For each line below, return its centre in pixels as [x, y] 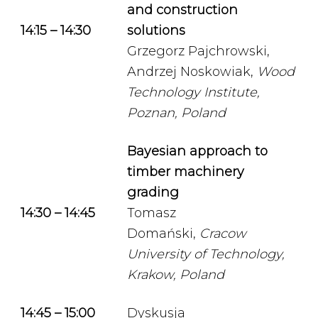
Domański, [163, 234]
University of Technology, [206, 254]
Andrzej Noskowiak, [192, 72]
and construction [182, 10]
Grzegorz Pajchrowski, [198, 51]
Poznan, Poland [178, 113]
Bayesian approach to [197, 151]
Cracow [223, 234]
